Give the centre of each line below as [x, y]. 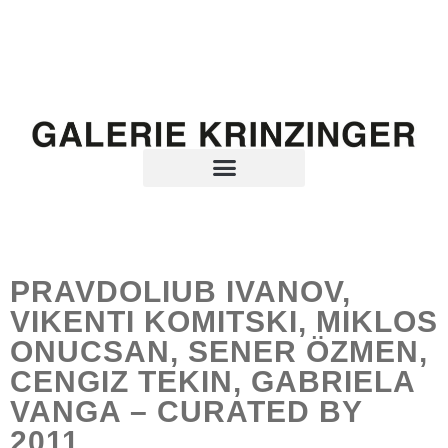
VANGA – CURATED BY [186, 411]
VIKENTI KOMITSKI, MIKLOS [224, 321]
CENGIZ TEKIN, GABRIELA [212, 381]
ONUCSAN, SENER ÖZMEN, [219, 351]
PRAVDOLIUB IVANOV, [180, 291]
